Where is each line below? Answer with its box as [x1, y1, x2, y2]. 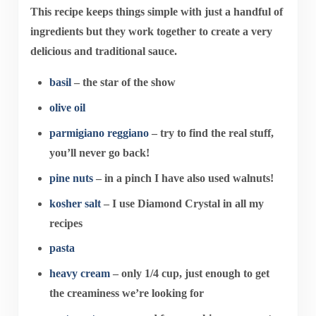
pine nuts [49, 171, 94, 184]
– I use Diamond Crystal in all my [101, 197, 265, 209]
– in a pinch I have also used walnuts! [93, 171, 274, 184]
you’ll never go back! [49, 146, 150, 159]
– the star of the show [71, 76, 176, 89]
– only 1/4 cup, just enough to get [110, 267, 270, 280]
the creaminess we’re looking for [49, 287, 205, 300]
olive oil [49, 102, 86, 114]
